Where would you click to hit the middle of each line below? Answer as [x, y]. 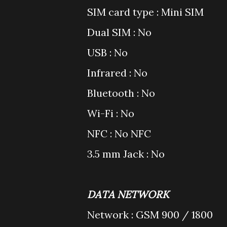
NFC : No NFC [119, 134]
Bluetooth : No [121, 93]
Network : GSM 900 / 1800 [150, 215]
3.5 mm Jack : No [126, 154]
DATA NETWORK [128, 194]
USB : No [107, 52]
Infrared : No [117, 73]
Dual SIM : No [119, 32]
